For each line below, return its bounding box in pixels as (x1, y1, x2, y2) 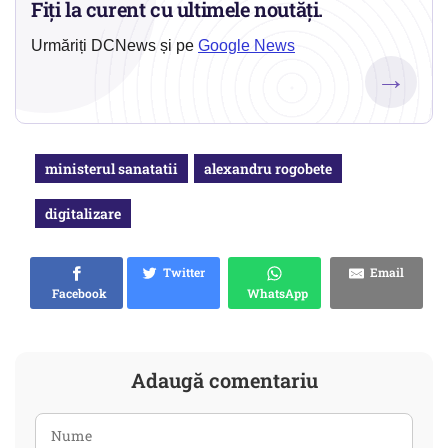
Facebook (46, 285, 107, 302)
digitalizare (45, 204, 121, 224)
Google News (198, 37, 295, 55)
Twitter (157, 264, 205, 281)
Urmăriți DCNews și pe (31, 37, 198, 55)
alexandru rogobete (204, 159, 332, 179)
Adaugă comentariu (130, 367, 318, 394)
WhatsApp (241, 285, 308, 302)
